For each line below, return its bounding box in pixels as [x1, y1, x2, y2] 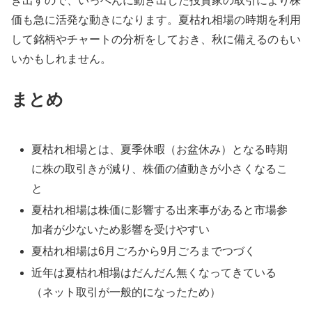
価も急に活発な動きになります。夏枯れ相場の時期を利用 [11, 13, 301, 26]
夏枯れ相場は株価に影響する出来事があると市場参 [31, 204, 288, 217]
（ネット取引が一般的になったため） [31, 286, 221, 299]
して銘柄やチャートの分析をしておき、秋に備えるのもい [11, 33, 301, 45]
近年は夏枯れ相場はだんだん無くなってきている [31, 267, 277, 279]
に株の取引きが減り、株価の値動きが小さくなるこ [31, 162, 288, 175]
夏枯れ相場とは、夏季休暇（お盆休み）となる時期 [31, 143, 288, 155]
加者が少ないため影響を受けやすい [31, 224, 210, 236]
